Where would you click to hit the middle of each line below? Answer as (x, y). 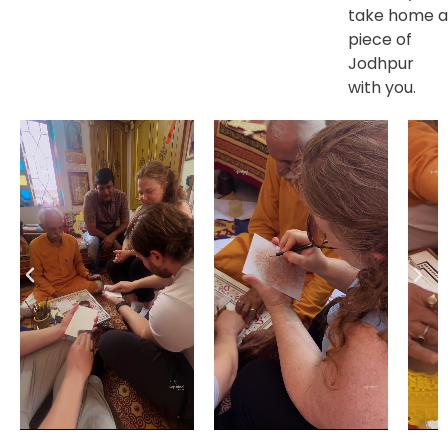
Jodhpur (381, 64)
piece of (380, 40)
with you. (382, 88)
